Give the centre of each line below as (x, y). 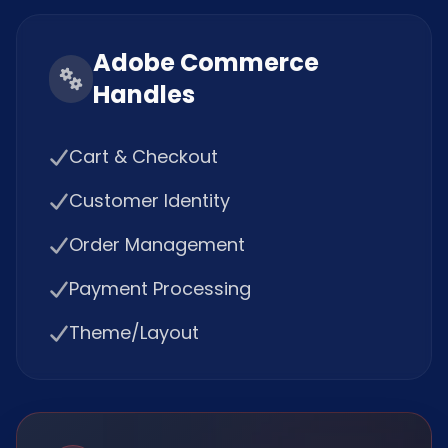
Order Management (157, 244)
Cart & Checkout (143, 156)
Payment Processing (160, 288)
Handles (144, 94)
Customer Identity (149, 200)
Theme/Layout (134, 332)
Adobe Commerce (206, 62)
